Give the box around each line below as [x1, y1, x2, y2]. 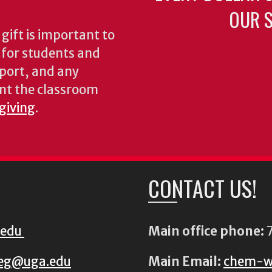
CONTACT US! [148, 171, 257, 204]
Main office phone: [148, 223, 264, 239]
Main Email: [148, 254, 221, 270]
